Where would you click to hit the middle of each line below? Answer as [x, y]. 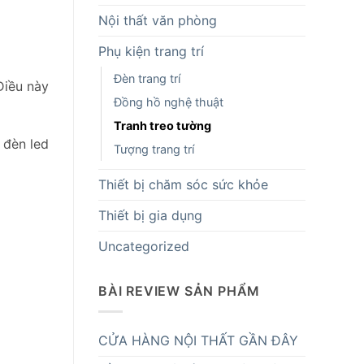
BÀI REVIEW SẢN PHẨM [180, 291]
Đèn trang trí [147, 79]
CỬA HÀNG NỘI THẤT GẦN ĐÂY [198, 340]
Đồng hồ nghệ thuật [169, 102]
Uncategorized [144, 247]
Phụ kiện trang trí [151, 52]
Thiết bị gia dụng [150, 216]
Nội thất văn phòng [158, 21]
